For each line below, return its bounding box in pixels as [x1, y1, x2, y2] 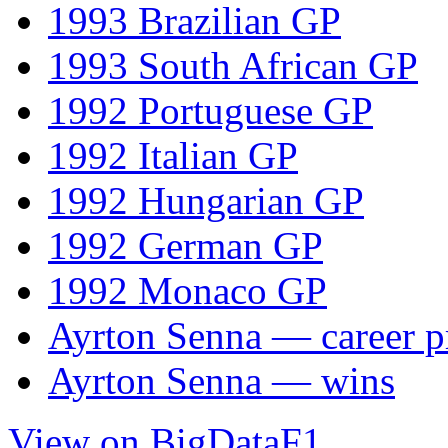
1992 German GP [48, 223, 323, 267]
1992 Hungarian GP [48, 178, 364, 222]
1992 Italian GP [48, 133, 298, 177]
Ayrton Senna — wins [48, 358, 395, 402]
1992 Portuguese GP [48, 88, 373, 132]
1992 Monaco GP [48, 268, 327, 312]
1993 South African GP [48, 43, 418, 87]
